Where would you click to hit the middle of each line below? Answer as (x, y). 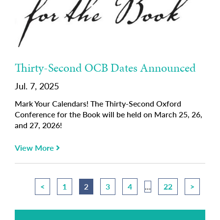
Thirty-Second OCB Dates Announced (105, 68)
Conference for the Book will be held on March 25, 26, (109, 114)
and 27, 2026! (38, 125)
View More (35, 147)
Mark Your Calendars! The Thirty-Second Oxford (98, 103)
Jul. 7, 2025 (37, 85)
